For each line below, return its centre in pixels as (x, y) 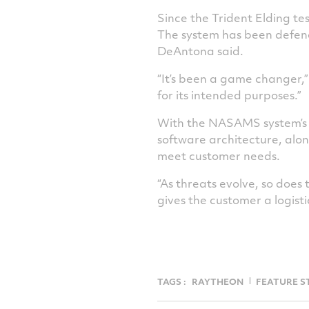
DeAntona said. (200, 51)
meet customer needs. (218, 156)
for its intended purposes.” (229, 95)
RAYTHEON (217, 281)
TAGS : (171, 281)
